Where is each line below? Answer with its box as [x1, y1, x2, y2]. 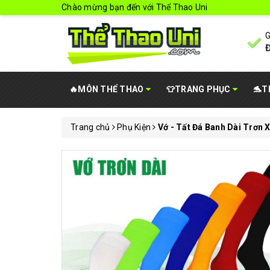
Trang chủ [71, 122, 110, 132]
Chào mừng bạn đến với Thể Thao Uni [61, 2, 208, 12]
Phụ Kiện [117, 122, 151, 132]
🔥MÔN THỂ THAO [69, 84, 146, 94]
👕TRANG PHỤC [166, 84, 233, 94]
